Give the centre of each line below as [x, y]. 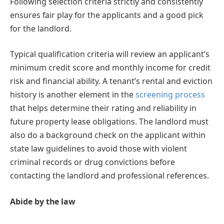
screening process [170, 95]
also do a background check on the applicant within [108, 135]
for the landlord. [41, 28]
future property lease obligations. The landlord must [109, 122]
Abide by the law [43, 201]
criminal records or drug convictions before [92, 162]
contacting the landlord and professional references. [109, 176]
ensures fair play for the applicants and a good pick [107, 15]
